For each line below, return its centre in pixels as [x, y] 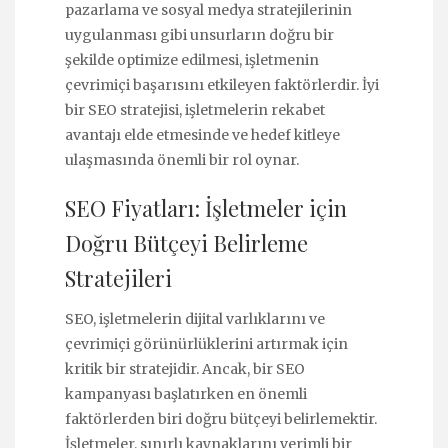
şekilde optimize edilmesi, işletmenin [192, 60]
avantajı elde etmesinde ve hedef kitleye [202, 135]
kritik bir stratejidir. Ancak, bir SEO [185, 368]
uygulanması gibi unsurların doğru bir [199, 35]
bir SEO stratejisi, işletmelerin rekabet [195, 110]
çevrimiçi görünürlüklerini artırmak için [206, 343]
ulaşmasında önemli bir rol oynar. [182, 160]
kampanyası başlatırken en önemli [186, 393]
